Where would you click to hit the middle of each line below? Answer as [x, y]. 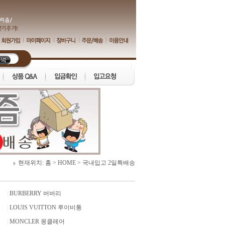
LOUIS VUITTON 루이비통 [45, 207]
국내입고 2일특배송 [108, 163]
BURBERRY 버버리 [35, 193]
